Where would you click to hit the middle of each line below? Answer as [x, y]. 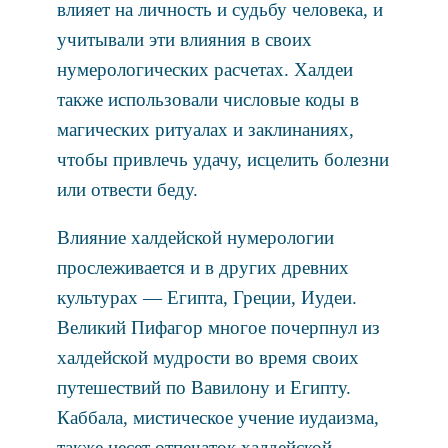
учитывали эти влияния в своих [184, 39]
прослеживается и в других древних [202, 267]
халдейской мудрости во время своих [207, 357]
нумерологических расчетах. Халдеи [204, 69]
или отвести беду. [127, 189]
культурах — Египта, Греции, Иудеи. [206, 297]
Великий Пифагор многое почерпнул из [218, 327]
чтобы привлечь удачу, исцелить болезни [222, 159]
